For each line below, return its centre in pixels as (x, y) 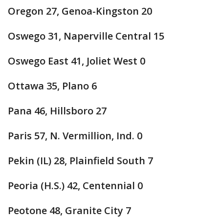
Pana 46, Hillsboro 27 (57, 111)
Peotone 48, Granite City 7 (69, 210)
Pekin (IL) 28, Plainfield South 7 (80, 161)
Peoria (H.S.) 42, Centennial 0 (75, 186)
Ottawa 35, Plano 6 (52, 86)
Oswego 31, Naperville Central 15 (86, 36)
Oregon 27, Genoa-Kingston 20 (80, 11)
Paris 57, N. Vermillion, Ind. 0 (75, 136)
